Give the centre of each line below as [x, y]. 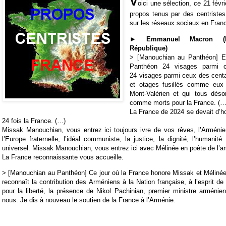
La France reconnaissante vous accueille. [63, 157]
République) [149, 48]
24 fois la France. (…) [34, 121]
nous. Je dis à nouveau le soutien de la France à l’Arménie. [89, 200]
